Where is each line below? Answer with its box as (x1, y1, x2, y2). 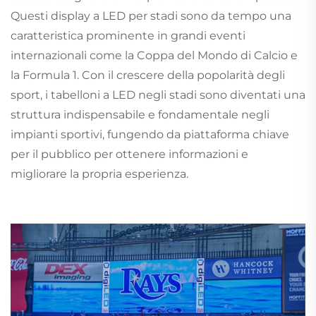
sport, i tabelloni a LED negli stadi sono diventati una (11, 87, 305, 102)
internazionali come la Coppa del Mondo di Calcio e (11, 48, 298, 62)
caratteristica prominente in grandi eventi (11, 28, 245, 42)
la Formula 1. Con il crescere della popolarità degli (11, 68, 285, 82)
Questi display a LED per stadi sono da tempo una (11, 8, 291, 23)
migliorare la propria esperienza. (11, 166, 188, 181)
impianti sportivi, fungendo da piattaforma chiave (11, 127, 289, 141)
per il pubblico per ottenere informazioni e (11, 147, 248, 161)
